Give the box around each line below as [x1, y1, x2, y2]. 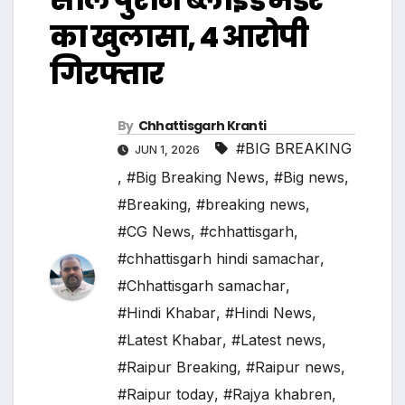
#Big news [274, 168, 344, 187]
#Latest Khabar [118, 331, 222, 350]
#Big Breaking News [127, 168, 265, 187]
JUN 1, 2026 [132, 143, 202, 157]
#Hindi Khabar [118, 304, 216, 323]
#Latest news [231, 331, 322, 350]
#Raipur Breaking [118, 358, 237, 377]
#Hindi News [225, 304, 312, 323]
